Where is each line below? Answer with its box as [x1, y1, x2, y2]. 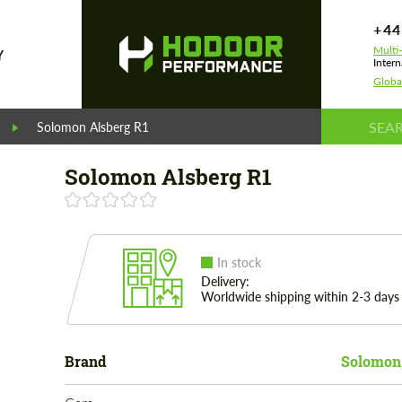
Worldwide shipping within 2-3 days [200, 289, 399, 304]
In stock [216, 255, 261, 270]
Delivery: [200, 274, 249, 289]
